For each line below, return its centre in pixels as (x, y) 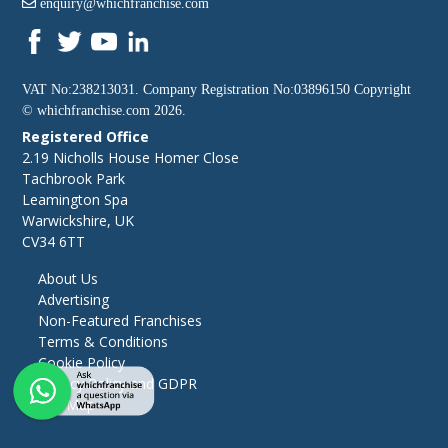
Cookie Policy (82, 362)
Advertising (74, 299)
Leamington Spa (75, 199)
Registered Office (86, 136)
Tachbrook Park (74, 178)
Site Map (67, 404)
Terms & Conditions (103, 341)
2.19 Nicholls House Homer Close (131, 157)
